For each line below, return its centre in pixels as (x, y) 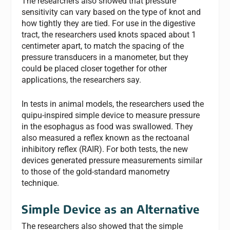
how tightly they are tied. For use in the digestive (109, 23)
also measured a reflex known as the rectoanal (106, 138)
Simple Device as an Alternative (111, 209)
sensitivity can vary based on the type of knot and (111, 12)
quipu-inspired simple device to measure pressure (111, 116)
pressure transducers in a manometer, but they (105, 57)
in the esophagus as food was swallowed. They (108, 127)
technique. (41, 183)
